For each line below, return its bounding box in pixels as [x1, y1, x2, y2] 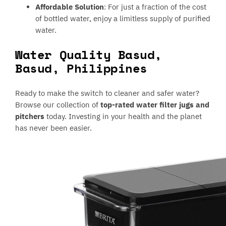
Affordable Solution [35, 2, 104, 12]
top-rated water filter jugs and [100, 100, 210, 110]
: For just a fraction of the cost [104, 2, 207, 12]
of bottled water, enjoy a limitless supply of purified [35, 14, 211, 24]
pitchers [15, 111, 47, 122]
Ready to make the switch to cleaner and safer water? [15, 88, 200, 98]
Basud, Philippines [15, 59, 147, 78]
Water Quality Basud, [15, 45, 162, 64]
